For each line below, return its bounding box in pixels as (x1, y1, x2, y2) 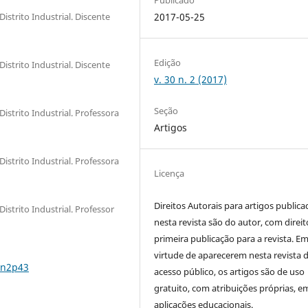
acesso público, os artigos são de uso (154, 265, 305, 278)
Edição (154, 56, 181, 69)
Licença (154, 167, 185, 179)
